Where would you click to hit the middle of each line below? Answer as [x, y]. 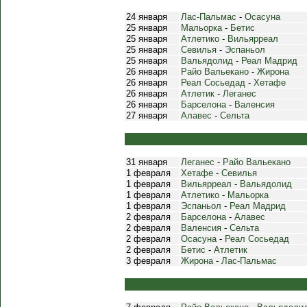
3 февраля [148, 261]
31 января [147, 162]
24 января [147, 17]
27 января [147, 115]
